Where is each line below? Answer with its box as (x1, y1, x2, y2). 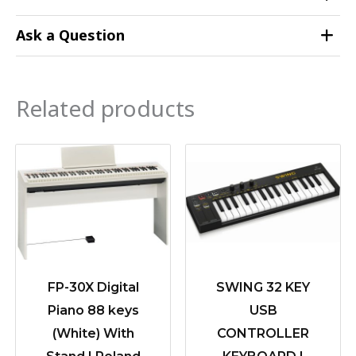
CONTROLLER (217, 326, 309, 342)
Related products (16, 93, 195, 124)
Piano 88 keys (47, 303, 139, 319)
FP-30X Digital (47, 280, 139, 296)
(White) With (52, 326, 134, 342)
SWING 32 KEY (216, 280, 310, 296)
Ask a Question (16, 25, 125, 45)
